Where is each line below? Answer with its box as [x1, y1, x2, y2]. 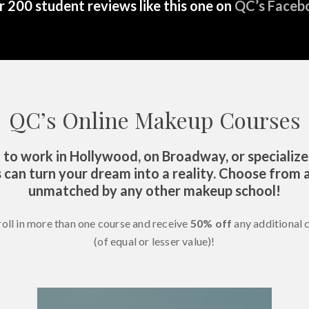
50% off [190, 217, 232, 230]
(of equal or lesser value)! [94, 235, 215, 248]
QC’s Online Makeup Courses [8, 105, 301, 135]
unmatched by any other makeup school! [28, 182, 281, 199]
